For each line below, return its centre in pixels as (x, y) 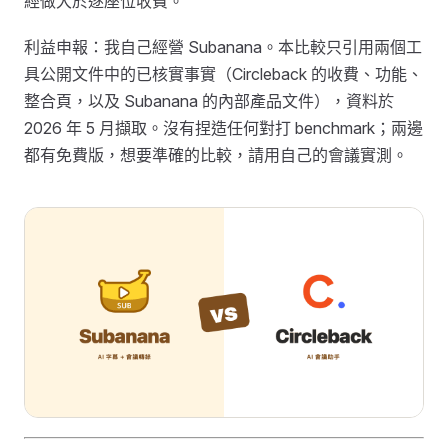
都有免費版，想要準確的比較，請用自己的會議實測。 (216, 154)
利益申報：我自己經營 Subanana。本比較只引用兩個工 (223, 46)
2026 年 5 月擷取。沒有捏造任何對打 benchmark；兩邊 (223, 127)
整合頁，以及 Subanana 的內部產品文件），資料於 (209, 100)
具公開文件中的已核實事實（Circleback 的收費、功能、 (223, 73)
